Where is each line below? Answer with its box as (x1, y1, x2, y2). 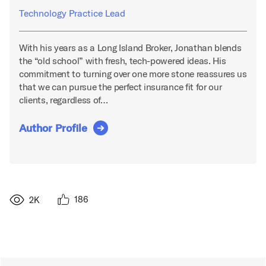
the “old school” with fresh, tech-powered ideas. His (19, 55, 226, 67)
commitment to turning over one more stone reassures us (19, 68, 247, 80)
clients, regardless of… (19, 94, 108, 106)
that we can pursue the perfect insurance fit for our (19, 81, 222, 93)
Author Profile (19, 121, 87, 135)
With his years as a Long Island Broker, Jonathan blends (19, 42, 242, 54)
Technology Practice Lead (19, 7, 125, 20)
